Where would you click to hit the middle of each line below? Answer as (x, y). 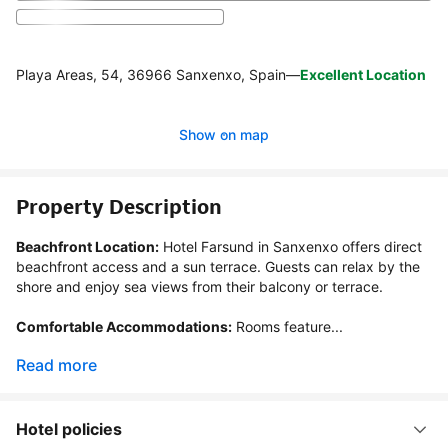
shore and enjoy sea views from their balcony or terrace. (199, 286)
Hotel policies (69, 428)
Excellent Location (363, 74)
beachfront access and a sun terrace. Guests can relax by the (218, 266)
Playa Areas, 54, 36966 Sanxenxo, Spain (151, 74)
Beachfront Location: (87, 246)
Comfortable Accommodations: (124, 326)
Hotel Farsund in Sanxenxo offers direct (290, 246)
